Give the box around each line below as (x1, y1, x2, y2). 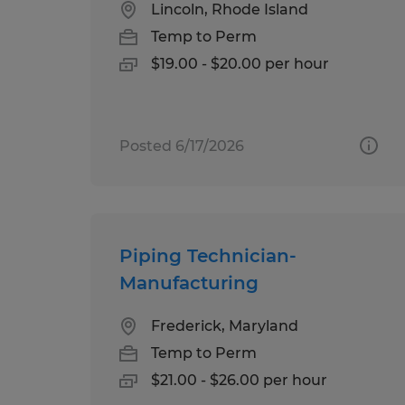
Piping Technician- (119, 244, 297, 267)
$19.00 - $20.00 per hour (151, 54, 329, 72)
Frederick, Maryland (151, 316, 298, 334)
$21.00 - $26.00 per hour (151, 371, 327, 389)
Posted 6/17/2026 (119, 137, 244, 155)
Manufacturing (119, 271, 259, 294)
